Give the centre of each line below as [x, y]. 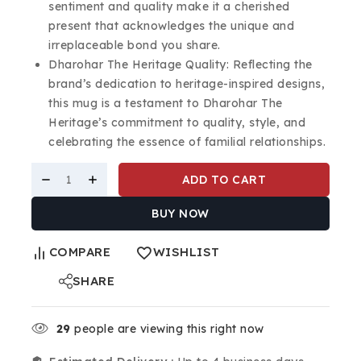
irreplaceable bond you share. [135, 45]
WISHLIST [186, 252]
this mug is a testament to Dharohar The [166, 103]
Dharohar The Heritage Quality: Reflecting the [180, 64]
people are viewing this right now [167, 329]
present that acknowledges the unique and [171, 26]
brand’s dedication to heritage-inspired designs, [187, 84]
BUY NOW [180, 214]
